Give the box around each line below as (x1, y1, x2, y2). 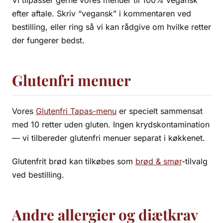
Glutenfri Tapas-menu (36, 106, 116, 116)
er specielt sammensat (116, 106, 203, 116)
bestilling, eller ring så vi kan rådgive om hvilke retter (12, 22, 211, 32)
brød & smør (135, 156, 182, 166)
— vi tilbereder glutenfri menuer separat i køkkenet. (12, 133, 205, 143)
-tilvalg (182, 156, 208, 166)
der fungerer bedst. (12, 35, 85, 45)
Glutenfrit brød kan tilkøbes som (12, 156, 135, 166)
